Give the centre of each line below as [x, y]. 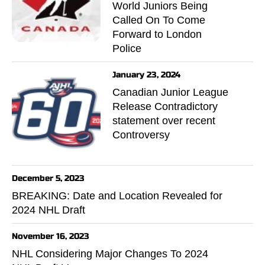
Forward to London [157, 34]
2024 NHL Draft [49, 210]
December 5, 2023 [48, 178]
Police [127, 48]
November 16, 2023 [51, 236]
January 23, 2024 [146, 75]
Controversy [141, 135]
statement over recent [164, 120]
